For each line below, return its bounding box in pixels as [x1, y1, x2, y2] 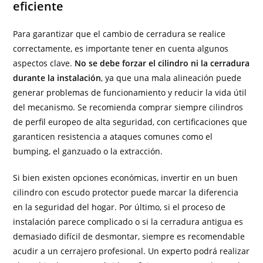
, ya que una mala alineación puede [101, 72, 242, 84]
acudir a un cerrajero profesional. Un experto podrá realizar [13, 245, 250, 257]
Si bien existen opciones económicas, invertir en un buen [13, 172, 238, 184]
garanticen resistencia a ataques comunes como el [13, 131, 213, 143]
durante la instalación [13, 72, 102, 84]
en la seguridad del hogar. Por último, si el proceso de [13, 201, 226, 213]
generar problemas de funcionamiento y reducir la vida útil [13, 87, 247, 99]
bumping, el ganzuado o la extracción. [13, 146, 163, 157]
